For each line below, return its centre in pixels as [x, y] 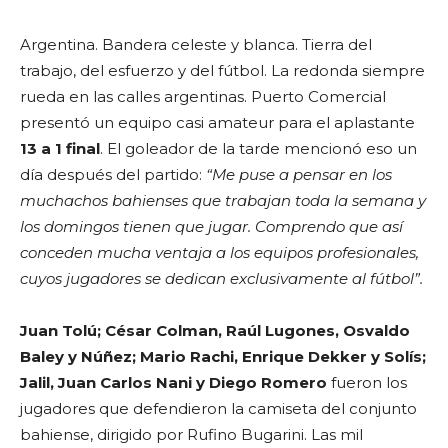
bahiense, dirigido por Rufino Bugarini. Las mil [191, 435]
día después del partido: [113, 175]
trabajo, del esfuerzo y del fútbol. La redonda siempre [222, 71]
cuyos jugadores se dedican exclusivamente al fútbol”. [221, 279]
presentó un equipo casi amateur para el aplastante [217, 123]
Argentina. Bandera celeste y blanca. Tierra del [196, 45]
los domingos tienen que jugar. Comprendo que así [211, 227]
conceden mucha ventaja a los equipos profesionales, [219, 253]
